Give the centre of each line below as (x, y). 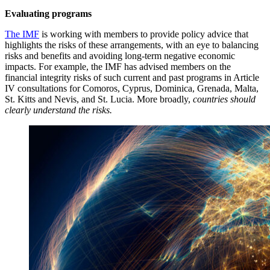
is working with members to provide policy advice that (144, 34)
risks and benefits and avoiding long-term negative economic (120, 55)
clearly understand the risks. (58, 110)
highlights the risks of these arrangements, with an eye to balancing (132, 45)
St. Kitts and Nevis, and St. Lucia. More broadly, (99, 99)
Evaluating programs (48, 13)
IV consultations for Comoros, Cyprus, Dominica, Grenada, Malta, (132, 88)
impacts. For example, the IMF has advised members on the (118, 66)
